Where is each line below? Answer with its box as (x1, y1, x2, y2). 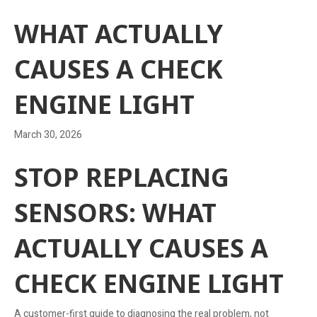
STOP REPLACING (14, 159, 229, 195)
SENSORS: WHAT (14, 195, 217, 230)
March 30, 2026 (14, 127, 82, 142)
